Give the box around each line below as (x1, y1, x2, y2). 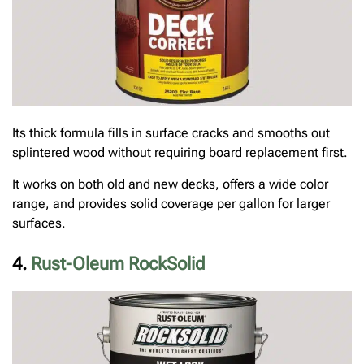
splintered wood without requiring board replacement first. (12, 145, 348, 161)
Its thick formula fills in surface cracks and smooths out (12, 125, 330, 141)
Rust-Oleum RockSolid (31, 253, 206, 274)
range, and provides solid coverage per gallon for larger (12, 195, 330, 211)
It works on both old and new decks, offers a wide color (12, 175, 328, 192)
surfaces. (12, 214, 66, 231)
